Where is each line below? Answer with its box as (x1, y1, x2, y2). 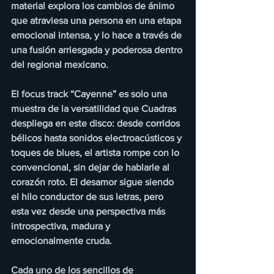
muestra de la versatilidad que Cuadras (11, 103, 179, 114)
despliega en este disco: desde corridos (11, 118, 182, 129)
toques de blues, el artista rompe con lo (11, 147, 182, 158)
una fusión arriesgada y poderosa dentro (11, 45, 185, 56)
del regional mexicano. (11, 59, 108, 70)
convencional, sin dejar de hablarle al (11, 162, 172, 173)
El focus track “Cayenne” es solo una (11, 89, 169, 100)
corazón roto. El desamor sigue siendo (11, 177, 176, 188)
